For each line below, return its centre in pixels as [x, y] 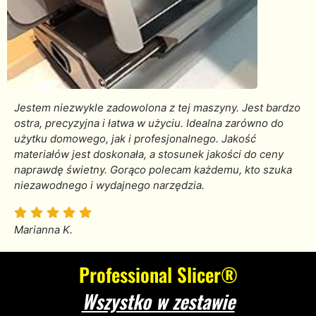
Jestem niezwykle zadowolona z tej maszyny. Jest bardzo [157, 108]
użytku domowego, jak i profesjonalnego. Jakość [135, 139]
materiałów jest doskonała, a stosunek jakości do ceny [149, 154]
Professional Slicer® [158, 274]
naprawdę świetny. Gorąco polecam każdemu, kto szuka [153, 170]
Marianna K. [43, 229]
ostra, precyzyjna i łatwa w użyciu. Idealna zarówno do [149, 123]
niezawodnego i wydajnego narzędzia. [109, 186]
